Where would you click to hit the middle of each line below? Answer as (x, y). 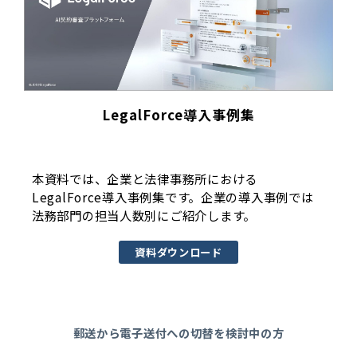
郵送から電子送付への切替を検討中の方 (178, 333)
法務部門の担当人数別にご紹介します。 (144, 216)
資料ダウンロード (178, 253)
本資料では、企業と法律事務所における (145, 179)
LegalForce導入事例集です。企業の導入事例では (173, 197)
